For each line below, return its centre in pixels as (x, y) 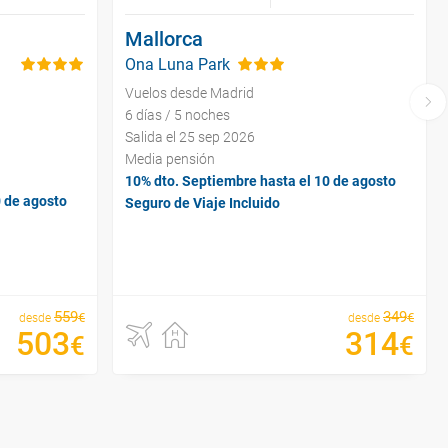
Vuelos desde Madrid (189, 92)
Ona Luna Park (177, 64)
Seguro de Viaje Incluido (202, 202)
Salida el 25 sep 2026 (190, 136)
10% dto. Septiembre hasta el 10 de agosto (260, 180)
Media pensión (170, 158)
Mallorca (164, 38)
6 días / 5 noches (177, 114)
